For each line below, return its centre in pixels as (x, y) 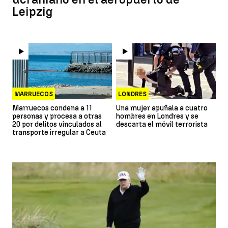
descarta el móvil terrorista (162, 125)
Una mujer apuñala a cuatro (162, 108)
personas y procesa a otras (57, 117)
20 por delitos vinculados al (57, 125)
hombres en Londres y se (157, 117)
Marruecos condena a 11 (52, 108)
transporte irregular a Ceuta (59, 133)
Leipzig (33, 12)
